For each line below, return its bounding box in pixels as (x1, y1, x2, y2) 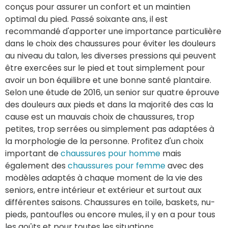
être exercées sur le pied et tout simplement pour (5, 62, 205, 74)
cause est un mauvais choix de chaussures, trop (5, 111, 194, 123)
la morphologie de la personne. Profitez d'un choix (5, 135, 204, 148)
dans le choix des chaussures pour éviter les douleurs (5, 38, 216, 50)
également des (5, 160, 68, 172)
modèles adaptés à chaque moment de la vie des (5, 172, 203, 184)
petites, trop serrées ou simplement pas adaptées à (5, 123, 214, 135)
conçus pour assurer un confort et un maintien (5, 1, 190, 13)
